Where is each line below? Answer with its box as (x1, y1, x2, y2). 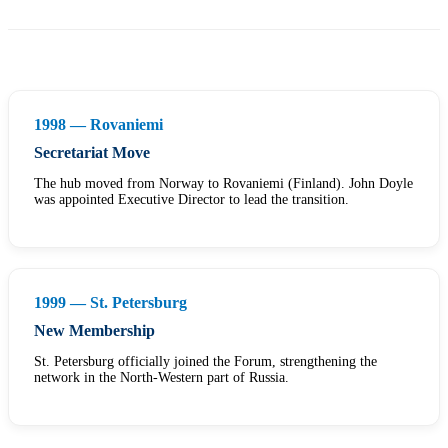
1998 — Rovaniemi (34, 116, 163, 134)
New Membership (34, 322, 155, 340)
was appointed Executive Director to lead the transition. (34, 192, 349, 208)
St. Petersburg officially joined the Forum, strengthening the (34, 354, 377, 370)
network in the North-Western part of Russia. (34, 370, 289, 386)
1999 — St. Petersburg (34, 294, 187, 312)
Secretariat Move (34, 144, 150, 162)
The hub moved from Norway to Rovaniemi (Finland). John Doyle (34, 176, 413, 192)
